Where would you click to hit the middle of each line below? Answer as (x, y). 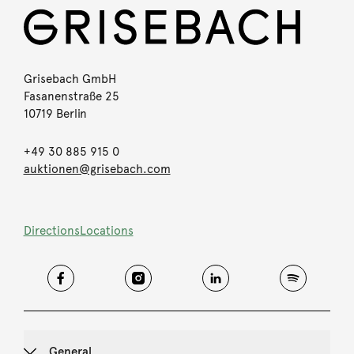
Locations (106, 230)
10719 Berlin (55, 113)
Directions (51, 230)
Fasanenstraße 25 (71, 96)
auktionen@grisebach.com (97, 169)
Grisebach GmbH (70, 79)
